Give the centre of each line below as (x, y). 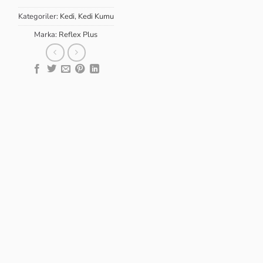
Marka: (46, 35)
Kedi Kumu (96, 17)
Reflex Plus (78, 35)
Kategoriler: (39, 17)
